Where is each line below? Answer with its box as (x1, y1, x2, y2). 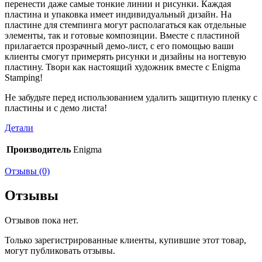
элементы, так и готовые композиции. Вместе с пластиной (5, 30, 240, 40)
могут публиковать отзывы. (5, 246, 115, 256)
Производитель (6, 144, 71, 154)
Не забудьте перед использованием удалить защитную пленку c (5, 92, 257, 102)
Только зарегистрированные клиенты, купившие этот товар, (5, 235, 246, 246)
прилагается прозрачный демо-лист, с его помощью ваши (5, 40, 234, 51)
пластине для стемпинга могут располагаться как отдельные (5, 19, 246, 30)
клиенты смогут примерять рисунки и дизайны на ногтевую (5, 51, 246, 61)
